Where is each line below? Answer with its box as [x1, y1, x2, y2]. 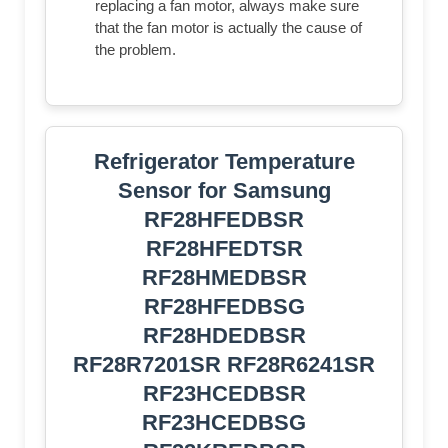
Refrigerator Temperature [93, 148, 355, 174]
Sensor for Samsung [117, 177, 331, 203]
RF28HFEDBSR [144, 206, 304, 232]
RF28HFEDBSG [143, 293, 305, 319]
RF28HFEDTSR [145, 235, 303, 261]
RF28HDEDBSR [142, 322, 306, 348]
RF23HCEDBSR [142, 380, 306, 406]
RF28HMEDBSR [141, 264, 307, 290]
